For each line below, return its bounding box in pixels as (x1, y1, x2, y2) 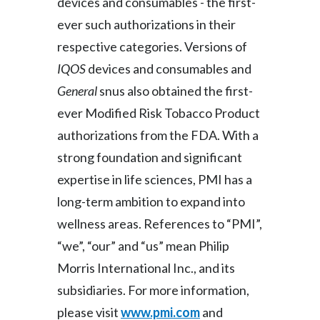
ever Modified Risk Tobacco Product (57, 105, 260, 121)
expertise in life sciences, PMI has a (57, 171, 252, 187)
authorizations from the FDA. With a (57, 127, 259, 143)
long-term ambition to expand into (57, 194, 245, 209)
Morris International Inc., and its (57, 260, 235, 276)
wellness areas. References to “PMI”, (57, 216, 262, 231)
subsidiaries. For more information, (57, 282, 249, 298)
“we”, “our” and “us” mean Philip (57, 238, 229, 254)
